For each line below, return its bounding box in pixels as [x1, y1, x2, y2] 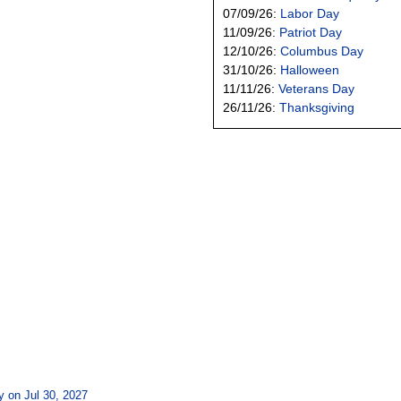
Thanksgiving [279, 99, 354, 115]
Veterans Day [278, 81, 354, 96]
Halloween [280, 62, 339, 77]
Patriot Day [279, 24, 342, 39]
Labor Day [280, 5, 339, 21]
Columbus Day [280, 43, 363, 58]
